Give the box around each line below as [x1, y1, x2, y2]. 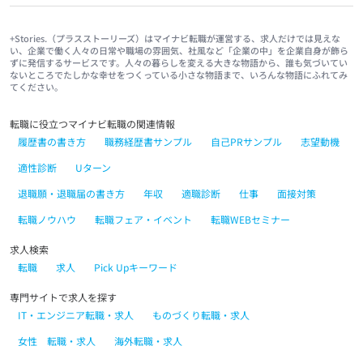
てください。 [10, 79, 63, 93]
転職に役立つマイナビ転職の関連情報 [10, 116, 175, 130]
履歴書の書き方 [18, 134, 86, 148]
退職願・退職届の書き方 [18, 186, 125, 200]
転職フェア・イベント [95, 211, 192, 226]
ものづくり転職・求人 [152, 307, 250, 322]
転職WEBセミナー [211, 211, 290, 226]
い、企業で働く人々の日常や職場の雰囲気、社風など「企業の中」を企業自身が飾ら [10, 43, 348, 57]
